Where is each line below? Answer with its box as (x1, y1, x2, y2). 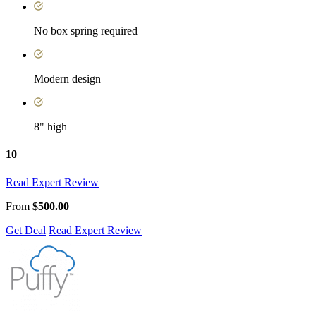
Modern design (34, 73, 101, 85)
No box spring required (34, 25, 138, 37)
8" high (34, 121, 67, 133)
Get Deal (6, 224, 46, 236)
